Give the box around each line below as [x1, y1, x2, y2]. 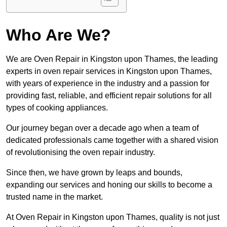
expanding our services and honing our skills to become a [6, 180, 212, 190]
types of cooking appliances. [6, 103, 108, 112]
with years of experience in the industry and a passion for [6, 79, 209, 88]
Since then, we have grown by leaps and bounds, [6, 168, 182, 177]
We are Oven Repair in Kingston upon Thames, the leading [6, 55, 218, 64]
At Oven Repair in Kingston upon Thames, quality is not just [6, 213, 219, 222]
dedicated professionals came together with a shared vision [6, 136, 218, 145]
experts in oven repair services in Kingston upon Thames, [6, 67, 212, 76]
